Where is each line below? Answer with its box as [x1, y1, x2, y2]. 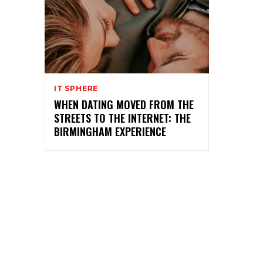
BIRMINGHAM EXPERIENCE [54, 123, 166, 139]
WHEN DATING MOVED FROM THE [54, 96, 194, 112]
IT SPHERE [54, 83, 99, 93]
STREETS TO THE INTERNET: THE [54, 110, 191, 126]
